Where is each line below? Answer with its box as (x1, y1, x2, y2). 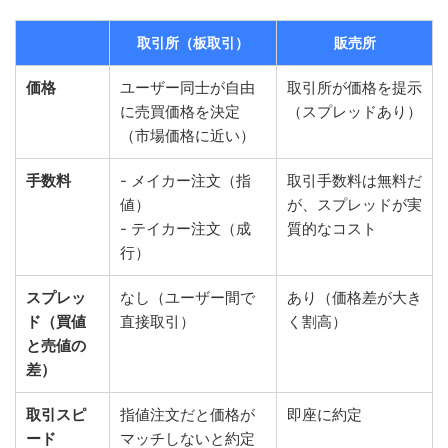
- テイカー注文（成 (120, 219, 251, 239)
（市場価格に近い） (120, 126, 255, 146)
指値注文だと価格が (120, 405, 255, 425)
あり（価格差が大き (287, 288, 422, 308)
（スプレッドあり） (287, 102, 422, 122)
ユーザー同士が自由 (120, 78, 255, 98)
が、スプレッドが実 (287, 195, 422, 215)
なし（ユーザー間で (120, 288, 255, 308)
